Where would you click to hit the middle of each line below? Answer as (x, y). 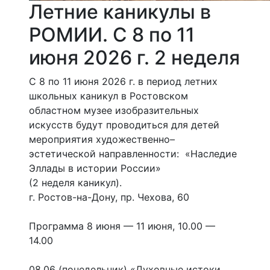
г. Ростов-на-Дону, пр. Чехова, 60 (109, 197)
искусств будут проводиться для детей (124, 125)
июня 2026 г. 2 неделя (134, 58)
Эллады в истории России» (95, 168)
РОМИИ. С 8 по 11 (112, 35)
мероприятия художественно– (102, 140)
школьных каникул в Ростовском (108, 96)
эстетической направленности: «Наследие (133, 154)
